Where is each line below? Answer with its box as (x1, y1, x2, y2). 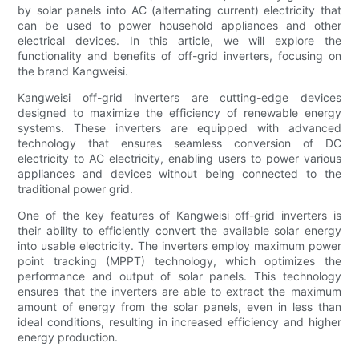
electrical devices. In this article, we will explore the (18, 34, 341, 48)
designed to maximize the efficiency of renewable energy (18, 106, 341, 120)
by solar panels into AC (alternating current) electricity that (18, 3, 341, 18)
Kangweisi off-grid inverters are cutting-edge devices (18, 91, 341, 105)
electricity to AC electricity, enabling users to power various (18, 151, 341, 166)
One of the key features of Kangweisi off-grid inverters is (18, 208, 341, 223)
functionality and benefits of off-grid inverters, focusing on (18, 49, 341, 63)
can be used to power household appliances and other (18, 18, 341, 33)
